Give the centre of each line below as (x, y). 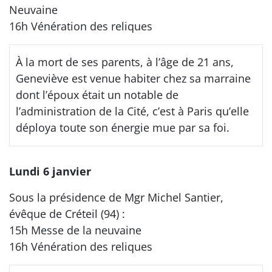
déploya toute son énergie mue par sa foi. (123, 127)
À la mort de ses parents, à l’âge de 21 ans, (125, 62)
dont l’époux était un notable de (97, 94)
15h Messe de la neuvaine (75, 230)
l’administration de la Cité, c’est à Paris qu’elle (132, 111)
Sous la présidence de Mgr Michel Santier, (116, 197)
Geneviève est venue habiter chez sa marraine (133, 78)
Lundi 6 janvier (50, 171)
